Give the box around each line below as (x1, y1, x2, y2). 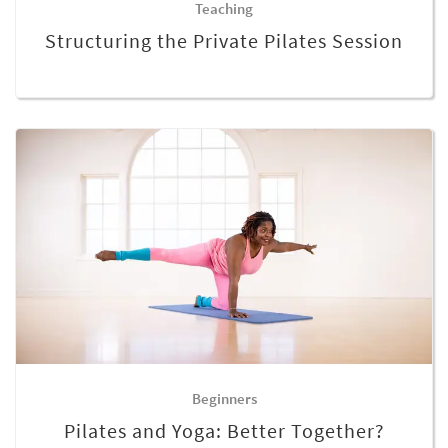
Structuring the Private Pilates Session (45, 27, 403, 53)
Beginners (191, 388, 257, 408)
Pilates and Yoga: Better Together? (63, 417, 385, 443)
